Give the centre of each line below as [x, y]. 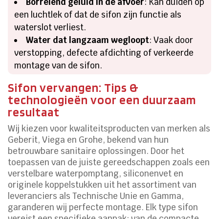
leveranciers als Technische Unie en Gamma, [96, 196]
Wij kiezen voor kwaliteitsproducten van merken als [109, 128]
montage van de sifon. [58, 65]
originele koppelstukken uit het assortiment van [102, 185]
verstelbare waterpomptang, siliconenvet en [96, 173]
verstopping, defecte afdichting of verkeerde [104, 53]
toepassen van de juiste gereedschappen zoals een [109, 162]
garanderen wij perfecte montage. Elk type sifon [103, 207]
